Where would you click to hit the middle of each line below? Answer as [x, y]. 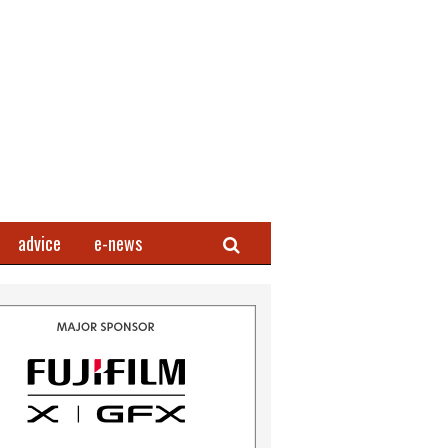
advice [39, 243]
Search [245, 242]
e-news [118, 243]
